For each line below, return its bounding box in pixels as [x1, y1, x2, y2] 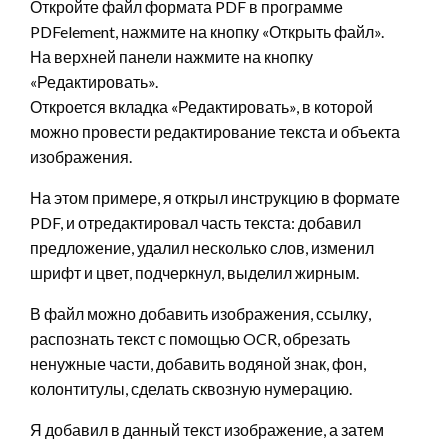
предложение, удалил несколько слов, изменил [30, 238, 374, 258]
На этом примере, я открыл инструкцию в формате [30, 188, 400, 208]
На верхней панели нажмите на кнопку [30, 47, 313, 67]
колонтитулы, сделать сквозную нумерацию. [30, 379, 352, 399]
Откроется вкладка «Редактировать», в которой [30, 97, 373, 117]
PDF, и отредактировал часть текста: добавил [30, 213, 361, 233]
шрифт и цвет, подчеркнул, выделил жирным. [30, 263, 359, 283]
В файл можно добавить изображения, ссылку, [30, 304, 371, 324]
